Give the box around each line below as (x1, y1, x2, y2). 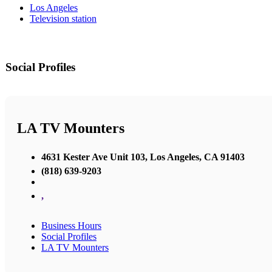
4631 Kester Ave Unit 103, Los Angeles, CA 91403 (41, 151, 245, 162)
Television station (30, 13, 97, 24)
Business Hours (41, 220, 101, 231)
